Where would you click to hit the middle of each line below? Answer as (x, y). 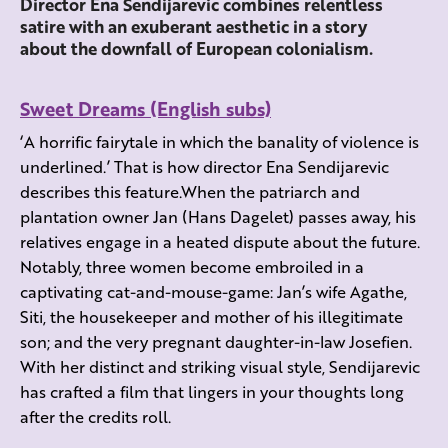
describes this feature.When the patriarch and (190, 192)
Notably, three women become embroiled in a (192, 267)
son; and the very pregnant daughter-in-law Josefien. (216, 342)
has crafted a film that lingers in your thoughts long (212, 392)
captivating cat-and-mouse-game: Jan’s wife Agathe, (213, 292)
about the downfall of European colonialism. (196, 49)
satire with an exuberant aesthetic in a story (193, 27)
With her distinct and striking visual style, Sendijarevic (220, 367)
